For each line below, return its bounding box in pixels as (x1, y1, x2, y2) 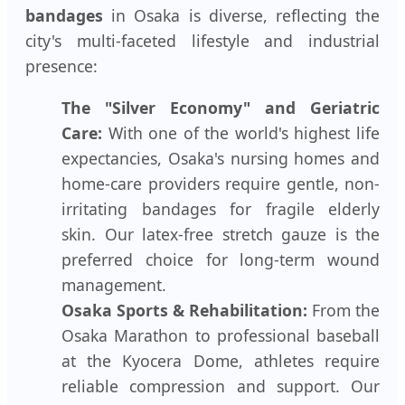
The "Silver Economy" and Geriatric (61, 96, 380, 118)
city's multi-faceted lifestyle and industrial (25, 30, 380, 52)
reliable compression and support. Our (61, 374, 380, 397)
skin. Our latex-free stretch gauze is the (61, 222, 380, 245)
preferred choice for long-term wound (61, 248, 380, 270)
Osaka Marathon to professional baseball (61, 324, 380, 346)
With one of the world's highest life (102, 121, 380, 144)
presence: (25, 55, 98, 78)
